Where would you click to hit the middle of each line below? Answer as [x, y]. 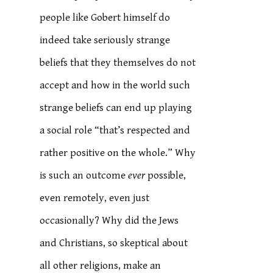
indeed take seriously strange [105, 40]
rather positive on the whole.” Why [118, 153]
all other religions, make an [101, 266]
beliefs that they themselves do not [118, 63]
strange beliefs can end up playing [116, 108]
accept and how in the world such [115, 85]
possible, [166, 175]
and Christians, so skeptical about [114, 243]
